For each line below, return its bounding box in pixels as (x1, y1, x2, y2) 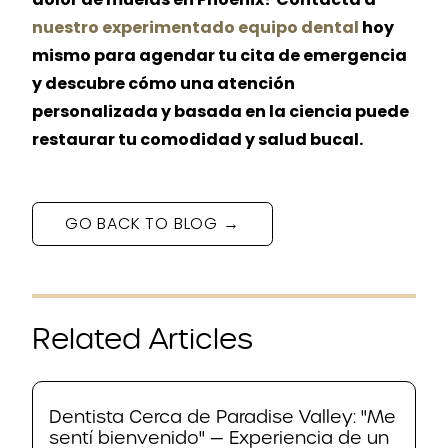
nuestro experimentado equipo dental (32, 16, 359, 39)
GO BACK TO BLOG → (65, 212, 240, 235)
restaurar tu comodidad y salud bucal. (32, 128, 363, 151)
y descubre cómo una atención (32, 72, 295, 95)
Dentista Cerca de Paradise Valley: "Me (49, 405, 396, 428)
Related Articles (32, 321, 253, 358)
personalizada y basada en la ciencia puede (32, 100, 409, 123)
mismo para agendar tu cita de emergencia (32, 44, 407, 67)
